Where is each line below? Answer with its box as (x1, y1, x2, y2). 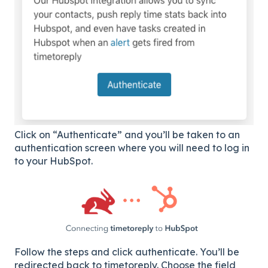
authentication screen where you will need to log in (14, 141, 249, 154)
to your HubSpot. (14, 154, 93, 167)
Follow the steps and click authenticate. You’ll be (14, 245, 239, 258)
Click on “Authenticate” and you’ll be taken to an (14, 128, 240, 141)
